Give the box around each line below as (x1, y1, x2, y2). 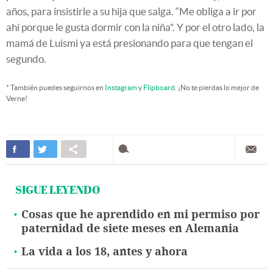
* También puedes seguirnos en (6, 83, 105, 91)
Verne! (6, 94, 27, 102)
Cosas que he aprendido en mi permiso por (21, 207, 260, 221)
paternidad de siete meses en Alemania (21, 221, 239, 235)
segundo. (6, 52, 46, 65)
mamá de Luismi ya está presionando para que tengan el (6, 37, 253, 49)
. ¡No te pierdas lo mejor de (175, 83, 259, 91)
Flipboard (143, 83, 175, 91)
